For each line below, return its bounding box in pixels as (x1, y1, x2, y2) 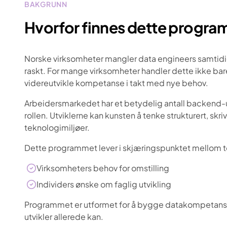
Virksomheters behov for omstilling (36, 163, 169, 173)
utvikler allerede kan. (24, 211, 103, 222)
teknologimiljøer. (24, 122, 90, 133)
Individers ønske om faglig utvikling (36, 179, 171, 190)
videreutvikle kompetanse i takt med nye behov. (24, 78, 208, 88)
